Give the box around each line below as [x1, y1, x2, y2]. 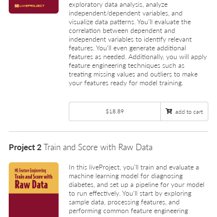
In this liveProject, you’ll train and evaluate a [69, 162, 199, 172]
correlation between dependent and [69, 25, 175, 35]
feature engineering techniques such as [69, 60, 185, 70]
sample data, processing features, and [69, 197, 180, 207]
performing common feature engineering [69, 205, 188, 216]
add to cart [175, 107, 203, 116]
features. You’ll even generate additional [69, 42, 186, 52]
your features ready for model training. [69, 77, 183, 87]
